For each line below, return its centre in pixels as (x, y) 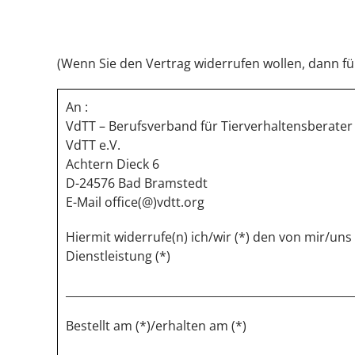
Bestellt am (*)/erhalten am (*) (156, 326)
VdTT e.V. (93, 145)
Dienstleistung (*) (118, 256)
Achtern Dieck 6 (113, 164)
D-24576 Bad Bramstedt (137, 183)
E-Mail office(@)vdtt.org (135, 202)
